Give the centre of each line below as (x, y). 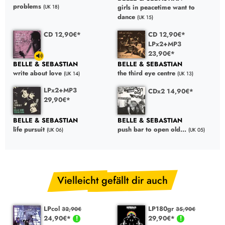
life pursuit (29, 130)
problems (27, 6)
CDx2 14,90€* (171, 91)
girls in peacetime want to (156, 7)
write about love (37, 73)
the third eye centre (146, 73)
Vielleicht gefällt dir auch (113, 181)
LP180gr (162, 209)
